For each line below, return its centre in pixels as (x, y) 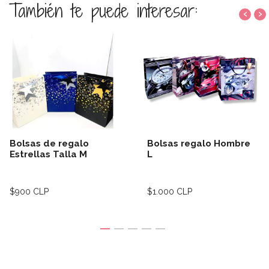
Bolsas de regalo (49, 143)
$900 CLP (29, 191)
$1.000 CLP (170, 191)
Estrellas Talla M (48, 154)
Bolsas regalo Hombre (199, 143)
